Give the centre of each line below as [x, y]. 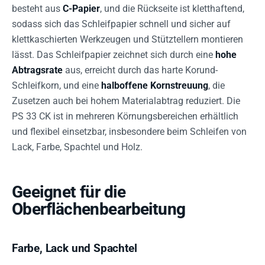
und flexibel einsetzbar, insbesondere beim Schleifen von [129, 131]
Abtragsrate [37, 70]
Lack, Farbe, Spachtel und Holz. [77, 147]
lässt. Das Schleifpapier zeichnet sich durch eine [114, 54]
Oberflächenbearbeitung [99, 209]
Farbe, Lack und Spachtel [75, 248]
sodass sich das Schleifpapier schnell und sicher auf [121, 24]
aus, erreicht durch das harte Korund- [140, 70]
